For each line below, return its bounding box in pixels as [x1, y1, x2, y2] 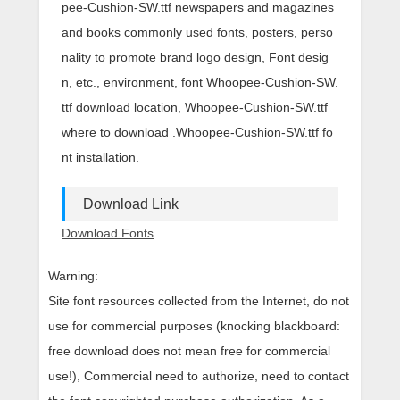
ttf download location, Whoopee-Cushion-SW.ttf [62, 100, 328, 114]
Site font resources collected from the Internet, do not [48, 294, 349, 308]
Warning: [48, 269, 98, 283]
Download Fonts [62, 226, 154, 240]
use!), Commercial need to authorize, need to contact [48, 369, 349, 383]
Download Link [83, 196, 179, 212]
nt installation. [62, 150, 139, 164]
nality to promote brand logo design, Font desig [62, 50, 329, 64]
